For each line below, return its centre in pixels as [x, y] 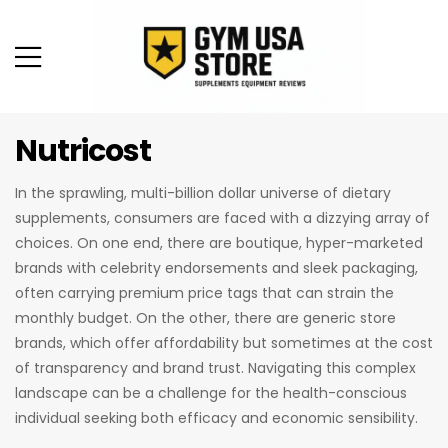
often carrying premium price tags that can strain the [204, 292]
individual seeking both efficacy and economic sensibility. [216, 417]
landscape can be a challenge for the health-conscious [211, 392]
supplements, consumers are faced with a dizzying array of [222, 217]
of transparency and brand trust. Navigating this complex [215, 367]
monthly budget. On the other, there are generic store [205, 317]
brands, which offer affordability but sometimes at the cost [224, 342]
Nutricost [83, 150]
